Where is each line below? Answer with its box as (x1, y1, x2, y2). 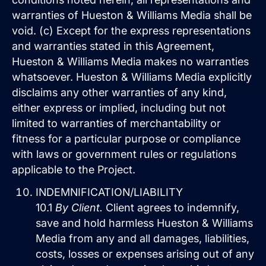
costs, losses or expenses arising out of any (36, 247, 254, 260)
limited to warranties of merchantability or (12, 117, 221, 130)
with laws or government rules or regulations (12, 148, 236, 161)
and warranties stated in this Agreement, (12, 40, 214, 53)
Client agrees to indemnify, (106, 201, 239, 214)
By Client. (55, 201, 106, 214)
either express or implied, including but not (12, 102, 226, 115)
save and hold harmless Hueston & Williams (36, 216, 253, 229)
